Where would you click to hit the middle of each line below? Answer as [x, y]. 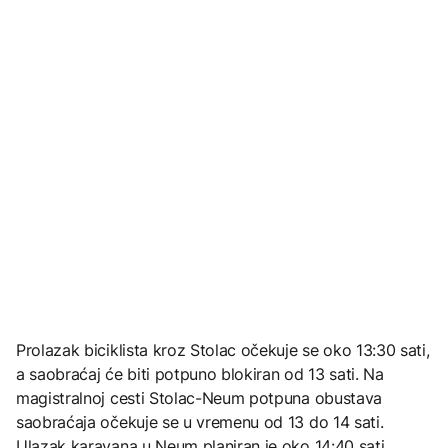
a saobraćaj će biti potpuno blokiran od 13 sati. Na [200, 374]
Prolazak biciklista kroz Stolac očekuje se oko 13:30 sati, [223, 350]
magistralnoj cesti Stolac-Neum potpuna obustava [199, 398]
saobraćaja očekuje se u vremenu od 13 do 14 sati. [200, 422]
